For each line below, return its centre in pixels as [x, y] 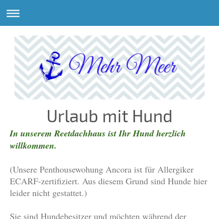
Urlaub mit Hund [109, 116]
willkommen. [33, 146]
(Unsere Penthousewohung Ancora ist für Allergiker [102, 169]
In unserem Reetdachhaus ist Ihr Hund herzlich [98, 133]
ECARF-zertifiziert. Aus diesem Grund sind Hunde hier [109, 181]
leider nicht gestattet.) [48, 193]
